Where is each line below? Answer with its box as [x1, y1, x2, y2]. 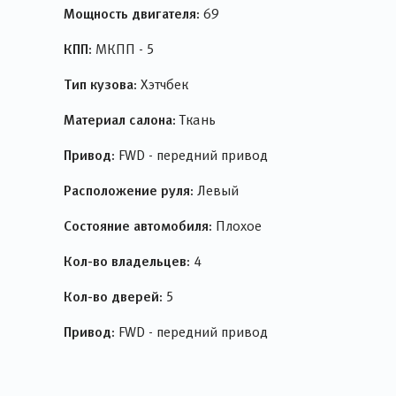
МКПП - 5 [92, 42, 155, 57]
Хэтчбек [137, 77, 188, 92]
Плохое [212, 218, 262, 233]
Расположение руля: [64, 182, 194, 198]
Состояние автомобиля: [64, 217, 212, 233]
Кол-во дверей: [64, 288, 163, 304]
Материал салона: [64, 111, 176, 127]
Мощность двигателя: [64, 5, 200, 21]
